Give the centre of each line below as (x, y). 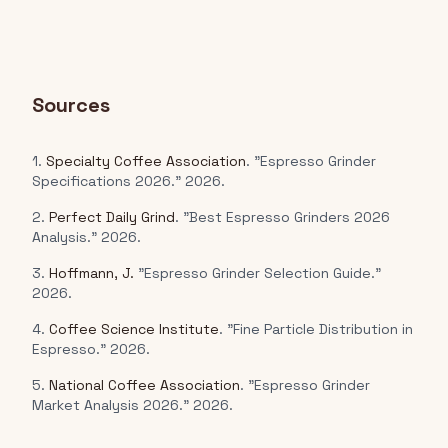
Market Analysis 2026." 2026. (132, 405)
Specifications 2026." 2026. (128, 181)
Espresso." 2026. (91, 349)
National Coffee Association (144, 385)
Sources (71, 105)
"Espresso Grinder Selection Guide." (257, 273)
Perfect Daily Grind (112, 217)
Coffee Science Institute (134, 329)
